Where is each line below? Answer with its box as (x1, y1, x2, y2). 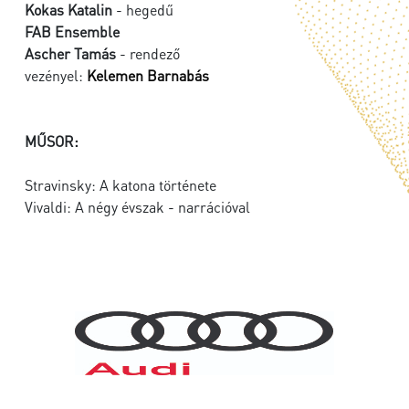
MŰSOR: (25, 131, 79, 152)
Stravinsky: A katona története (25, 175, 216, 195)
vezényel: (25, 66, 87, 86)
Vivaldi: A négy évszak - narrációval (25, 197, 250, 217)
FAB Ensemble (25, 22, 120, 42)
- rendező (116, 44, 180, 64)
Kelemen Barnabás (87, 66, 209, 86)
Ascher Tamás (25, 44, 116, 64)
